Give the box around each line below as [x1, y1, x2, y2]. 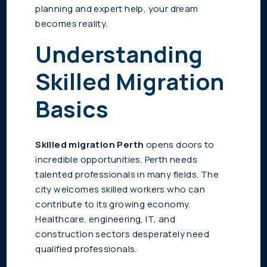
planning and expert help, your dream [35, 2, 198, 15]
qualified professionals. [35, 243, 137, 256]
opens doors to [144, 138, 215, 151]
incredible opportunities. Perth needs [35, 153, 198, 166]
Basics [35, 93, 109, 125]
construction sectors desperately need [35, 228, 210, 241]
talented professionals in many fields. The [35, 168, 219, 181]
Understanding [35, 38, 203, 70]
